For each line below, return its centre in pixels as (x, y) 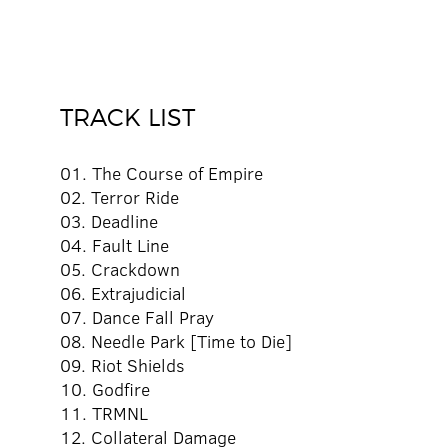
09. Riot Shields (122, 365)
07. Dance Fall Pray (137, 317)
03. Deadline (109, 221)
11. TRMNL (104, 413)
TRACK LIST (127, 118)
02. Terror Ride (119, 197)
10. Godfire (105, 389)
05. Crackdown (120, 269)
